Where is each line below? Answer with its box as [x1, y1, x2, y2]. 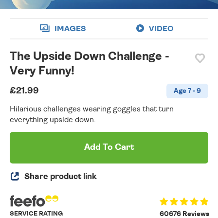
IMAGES [54, 24, 86, 33]
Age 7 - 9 [174, 88, 201, 95]
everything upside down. [10, 116, 96, 124]
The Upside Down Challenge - [10, 51, 169, 63]
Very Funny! [10, 65, 74, 77]
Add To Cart [84, 143, 134, 152]
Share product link [24, 172, 97, 181]
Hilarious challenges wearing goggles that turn [10, 105, 174, 113]
